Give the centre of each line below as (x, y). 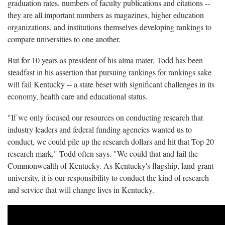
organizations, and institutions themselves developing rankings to (109, 27)
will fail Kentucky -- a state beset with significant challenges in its (111, 84)
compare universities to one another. (64, 39)
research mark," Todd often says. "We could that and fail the (103, 153)
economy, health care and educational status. (78, 96)
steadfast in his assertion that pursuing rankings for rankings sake (109, 72)
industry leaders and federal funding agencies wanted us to (100, 129)
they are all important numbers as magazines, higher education (106, 15)
